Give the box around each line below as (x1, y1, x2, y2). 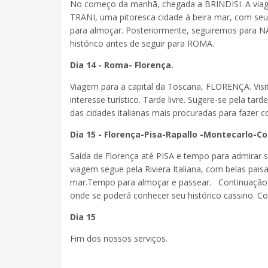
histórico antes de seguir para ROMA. (70, 38, 214, 50)
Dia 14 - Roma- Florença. (70, 59, 173, 71)
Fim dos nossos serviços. (70, 233, 170, 245)
